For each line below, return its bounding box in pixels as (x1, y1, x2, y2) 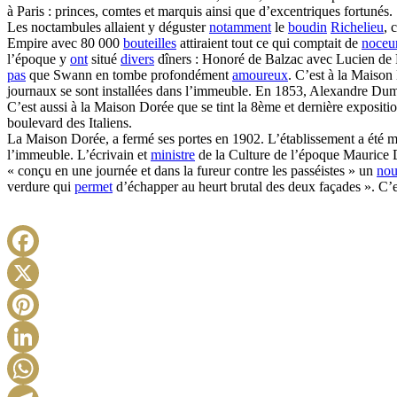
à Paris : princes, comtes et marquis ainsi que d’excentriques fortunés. (7, 4, 393, 19)
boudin (288, 19, 327, 35)
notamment (209, 19, 271, 35)
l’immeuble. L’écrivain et (7, 147, 151, 162)
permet (74, 179, 113, 194)
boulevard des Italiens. (7, 115, 132, 130)
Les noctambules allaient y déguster (7, 19, 209, 35)
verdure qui (7, 179, 74, 194)
